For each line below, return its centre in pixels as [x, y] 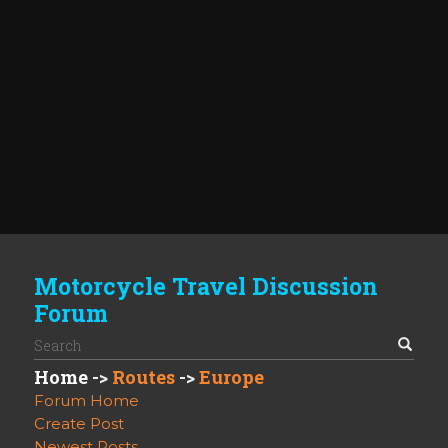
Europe [231, 377]
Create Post [79, 424]
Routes [143, 377]
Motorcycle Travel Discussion [206, 286]
